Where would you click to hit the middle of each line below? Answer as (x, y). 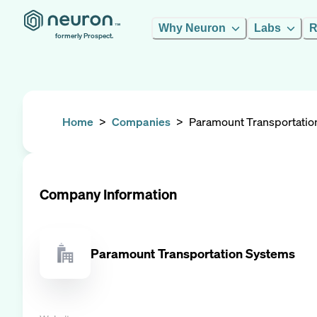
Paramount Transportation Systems (193, 253)
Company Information (108, 194)
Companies (141, 122)
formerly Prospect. (84, 36)
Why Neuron (192, 28)
